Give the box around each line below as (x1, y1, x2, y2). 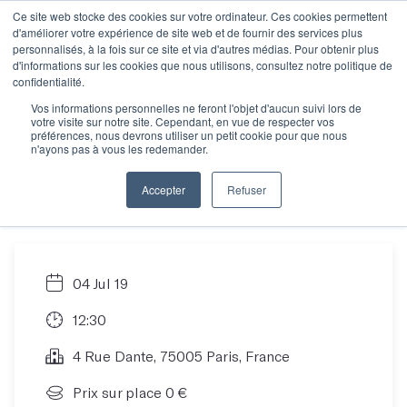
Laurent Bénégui (15, 164, 307, 216)
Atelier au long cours (15, 70, 375, 122)
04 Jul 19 (73, 274, 128, 292)
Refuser (226, 182, 266, 197)
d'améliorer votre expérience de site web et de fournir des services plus (13, 25, 362, 40)
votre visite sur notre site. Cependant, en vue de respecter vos (31, 114, 334, 129)
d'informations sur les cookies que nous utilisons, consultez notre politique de (13, 57, 392, 73)
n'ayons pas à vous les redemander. (31, 141, 208, 156)
